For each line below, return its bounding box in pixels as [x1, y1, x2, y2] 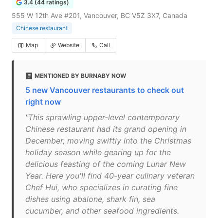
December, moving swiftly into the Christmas [25, 136, 191, 145]
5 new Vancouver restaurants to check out [25, 85, 184, 95]
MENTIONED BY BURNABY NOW [35, 72, 126, 79]
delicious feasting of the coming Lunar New [25, 159, 186, 169]
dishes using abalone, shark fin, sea [25, 194, 155, 204]
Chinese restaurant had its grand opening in [25, 124, 186, 134]
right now [25, 97, 61, 107]
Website [58, 41, 79, 49]
